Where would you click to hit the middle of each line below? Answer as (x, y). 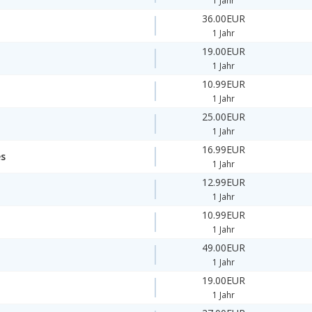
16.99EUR (224, 150)
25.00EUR (224, 117)
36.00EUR (224, 19)
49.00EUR (224, 248)
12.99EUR (224, 182)
